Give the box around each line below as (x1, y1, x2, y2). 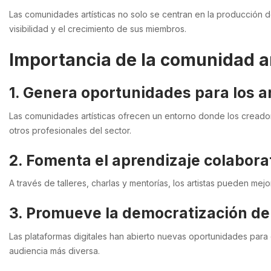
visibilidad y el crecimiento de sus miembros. (9, 24, 186, 34)
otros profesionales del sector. (9, 125, 131, 135)
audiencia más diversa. (9, 245, 100, 256)
